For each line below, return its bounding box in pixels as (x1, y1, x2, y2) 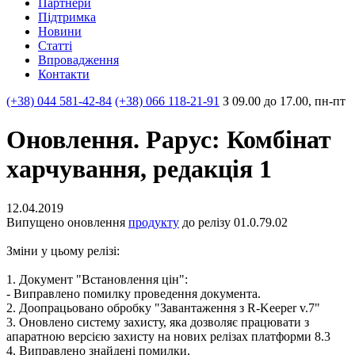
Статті (38, 39, 72, 52)
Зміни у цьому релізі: (6, 243, 120, 258)
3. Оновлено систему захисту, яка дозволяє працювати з (6, 315, 309, 329)
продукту (128, 215, 179, 229)
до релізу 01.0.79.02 (179, 215, 288, 229)
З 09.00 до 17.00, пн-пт (223, 94, 345, 108)
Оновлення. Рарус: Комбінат (6, 125, 331, 155)
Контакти (38, 67, 90, 81)
